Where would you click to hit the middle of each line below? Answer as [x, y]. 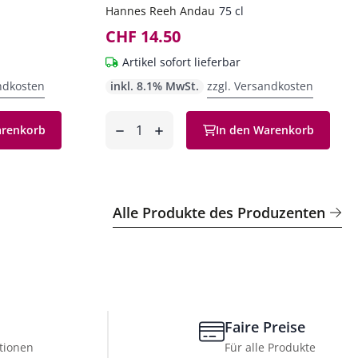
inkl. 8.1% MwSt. [155, 86]
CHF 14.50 [143, 36]
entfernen [115, 142]
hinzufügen [154, 142]
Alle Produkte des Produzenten [219, 213]
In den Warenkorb [265, 130]
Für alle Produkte [270, 347]
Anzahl [125, 121]
